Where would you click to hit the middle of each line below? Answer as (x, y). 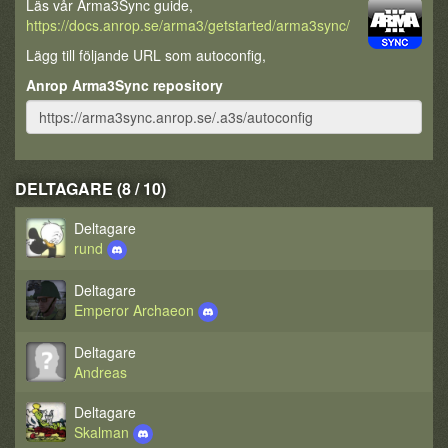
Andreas (100, 372)
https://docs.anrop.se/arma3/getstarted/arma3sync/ (188, 25)
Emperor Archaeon (136, 310)
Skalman (103, 432)
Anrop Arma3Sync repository (124, 85)
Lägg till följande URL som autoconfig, (146, 55)
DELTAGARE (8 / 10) (90, 188)
